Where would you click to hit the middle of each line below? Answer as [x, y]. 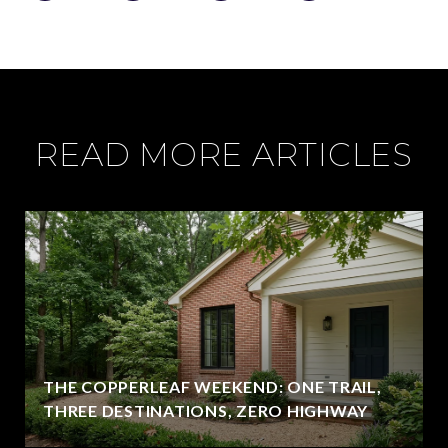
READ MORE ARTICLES [224, 154]
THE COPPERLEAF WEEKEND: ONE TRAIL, [212, 386]
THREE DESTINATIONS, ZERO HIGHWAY [205, 410]
